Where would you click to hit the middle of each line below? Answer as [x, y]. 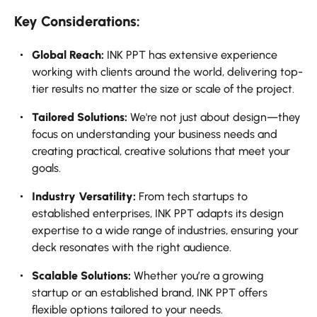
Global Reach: [68, 55]
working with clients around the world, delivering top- [167, 72]
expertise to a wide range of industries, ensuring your [165, 231]
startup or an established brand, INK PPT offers [150, 293]
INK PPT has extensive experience [191, 55]
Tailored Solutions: [80, 117]
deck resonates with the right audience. [132, 248]
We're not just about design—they [214, 117]
